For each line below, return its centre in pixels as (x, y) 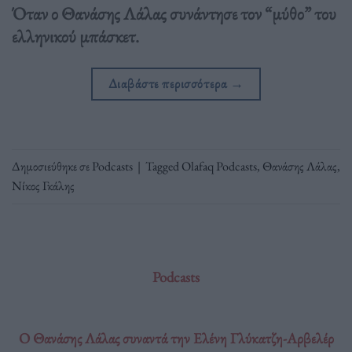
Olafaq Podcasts (219, 166)
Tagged (163, 166)
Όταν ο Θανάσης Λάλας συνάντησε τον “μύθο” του (174, 14)
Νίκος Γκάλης (43, 185)
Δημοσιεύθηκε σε (52, 166)
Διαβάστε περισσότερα (169, 84)
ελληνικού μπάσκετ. (75, 37)
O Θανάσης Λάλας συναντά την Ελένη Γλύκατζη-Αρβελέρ (176, 338)
